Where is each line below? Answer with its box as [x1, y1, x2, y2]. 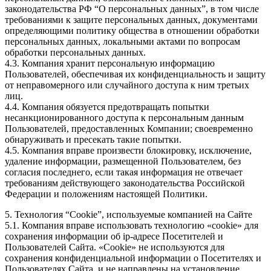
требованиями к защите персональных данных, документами [5, 15, 258, 25]
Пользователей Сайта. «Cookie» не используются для [5, 242, 224, 253]
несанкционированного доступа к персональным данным [5, 113, 244, 123]
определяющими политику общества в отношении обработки [5, 25, 260, 36]
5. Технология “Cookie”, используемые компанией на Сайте [5, 209, 252, 220]
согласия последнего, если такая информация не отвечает [5, 167, 243, 178]
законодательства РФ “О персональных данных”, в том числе [5, 4, 259, 15]
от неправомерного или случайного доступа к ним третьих [5, 80, 249, 91]
